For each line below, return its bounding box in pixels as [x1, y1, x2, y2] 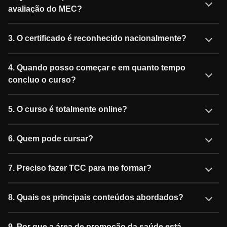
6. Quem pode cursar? [8, 134, 93, 143]
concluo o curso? [8, 75, 76, 84]
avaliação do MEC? [8, 4, 82, 13]
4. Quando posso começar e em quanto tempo [8, 63, 185, 72]
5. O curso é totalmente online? [8, 104, 127, 113]
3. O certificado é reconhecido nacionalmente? [8, 33, 186, 43]
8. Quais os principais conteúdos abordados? [8, 193, 183, 202]
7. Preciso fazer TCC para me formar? [8, 163, 152, 172]
